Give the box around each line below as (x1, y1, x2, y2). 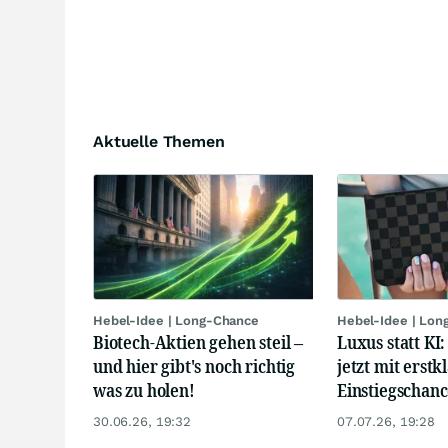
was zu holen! (93, 377, 195, 402)
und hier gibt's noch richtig (93, 353, 295, 378)
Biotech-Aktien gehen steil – (93, 329, 303, 354)
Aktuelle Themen (93, 132, 225, 151)
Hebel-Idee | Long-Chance (93, 312, 259, 328)
